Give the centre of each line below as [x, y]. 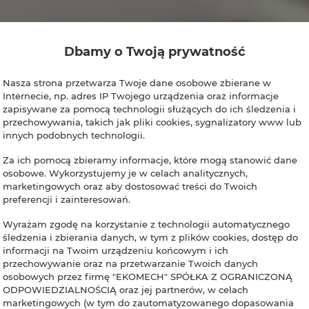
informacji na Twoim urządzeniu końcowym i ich [116, 250]
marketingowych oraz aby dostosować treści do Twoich [130, 186]
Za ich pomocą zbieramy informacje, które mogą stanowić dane [150, 160]
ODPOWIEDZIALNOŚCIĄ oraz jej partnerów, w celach [126, 289]
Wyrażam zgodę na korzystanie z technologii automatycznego [146, 224]
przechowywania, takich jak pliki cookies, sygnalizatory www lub [152, 122]
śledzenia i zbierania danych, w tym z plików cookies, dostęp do [150, 237]
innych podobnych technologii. [74, 135]
